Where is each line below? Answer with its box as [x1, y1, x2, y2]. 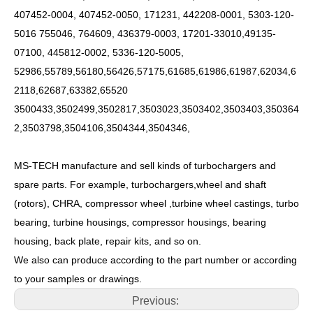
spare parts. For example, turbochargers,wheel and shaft [14, 179, 266, 191]
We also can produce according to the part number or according [14, 254, 297, 266]
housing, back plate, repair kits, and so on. [14, 235, 201, 247]
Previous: [131, 295, 182, 307]
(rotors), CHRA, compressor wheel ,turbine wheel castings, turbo [14, 198, 299, 210]
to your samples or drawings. [14, 273, 142, 285]
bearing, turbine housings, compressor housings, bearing [14, 217, 266, 228]
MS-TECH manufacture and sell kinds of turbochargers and [14, 160, 276, 172]
